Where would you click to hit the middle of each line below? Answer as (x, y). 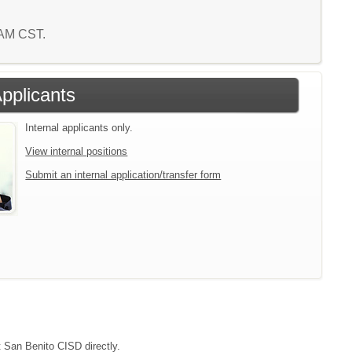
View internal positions (77, 151)
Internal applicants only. (79, 128)
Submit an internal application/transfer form (123, 175)
